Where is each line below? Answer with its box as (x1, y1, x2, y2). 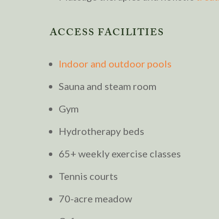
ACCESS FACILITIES (50, 25, 164, 42)
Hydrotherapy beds (59, 125, 144, 137)
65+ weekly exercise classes (59, 147, 181, 159)
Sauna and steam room (59, 80, 156, 92)
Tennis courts (59, 170, 118, 182)
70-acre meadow (59, 192, 132, 204)
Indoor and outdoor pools (59, 57, 172, 69)
